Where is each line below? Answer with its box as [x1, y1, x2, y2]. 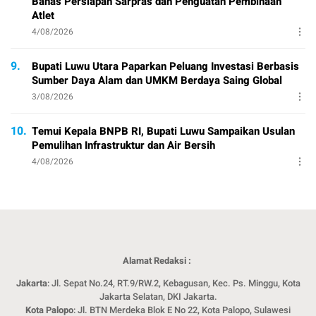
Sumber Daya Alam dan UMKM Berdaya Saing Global [32, 72, 282, 88]
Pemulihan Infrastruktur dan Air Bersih [32, 137, 215, 153]
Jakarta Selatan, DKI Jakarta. [99, 289, 217, 303]
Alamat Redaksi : [123, 253, 193, 267]
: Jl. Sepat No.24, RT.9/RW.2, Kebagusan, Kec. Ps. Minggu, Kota [47, 276, 300, 290]
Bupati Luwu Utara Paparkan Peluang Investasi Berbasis [32, 58, 299, 74]
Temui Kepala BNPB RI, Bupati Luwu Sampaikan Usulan [32, 123, 295, 139]
